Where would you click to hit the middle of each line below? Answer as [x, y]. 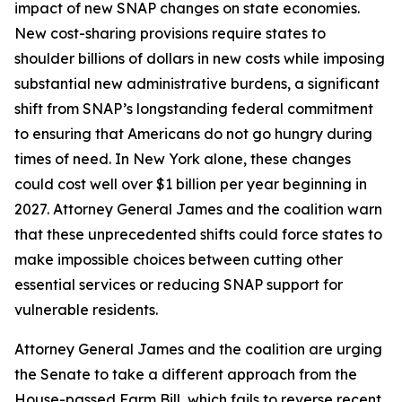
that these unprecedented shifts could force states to [198, 234]
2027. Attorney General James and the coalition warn [198, 209]
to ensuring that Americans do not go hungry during [193, 134]
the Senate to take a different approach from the [186, 374]
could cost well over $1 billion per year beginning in [191, 184]
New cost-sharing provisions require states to [170, 33]
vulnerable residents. [86, 310]
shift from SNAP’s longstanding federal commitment [194, 109]
